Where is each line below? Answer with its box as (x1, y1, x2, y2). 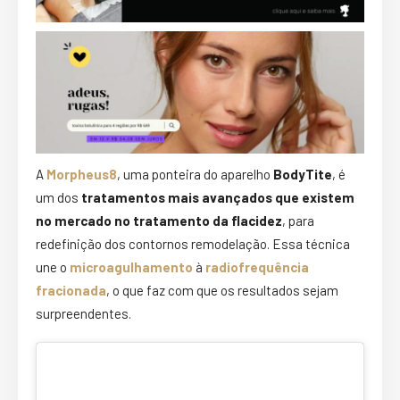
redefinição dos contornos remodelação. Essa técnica (36, 236, 350, 253)
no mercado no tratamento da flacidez (36, 212, 282, 229)
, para (282, 212, 314, 229)
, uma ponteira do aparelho (117, 166, 273, 183)
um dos (36, 189, 81, 206)
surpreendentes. (36, 305, 131, 322)
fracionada (36, 282, 106, 299)
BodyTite (273, 166, 332, 183)
